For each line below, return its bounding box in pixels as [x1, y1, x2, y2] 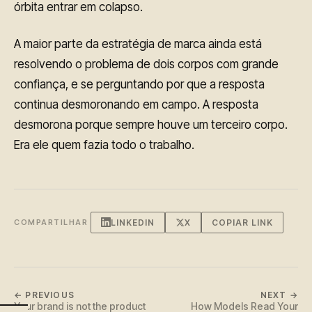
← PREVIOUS [14, 289, 75, 300]
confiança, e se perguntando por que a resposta [14, 77, 265, 91]
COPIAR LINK [212, 217, 273, 228]
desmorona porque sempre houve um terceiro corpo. [14, 117, 288, 132]
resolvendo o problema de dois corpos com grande [14, 56, 279, 71]
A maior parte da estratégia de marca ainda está [14, 36, 262, 51]
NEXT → [260, 289, 298, 300]
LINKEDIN [111, 217, 155, 228]
